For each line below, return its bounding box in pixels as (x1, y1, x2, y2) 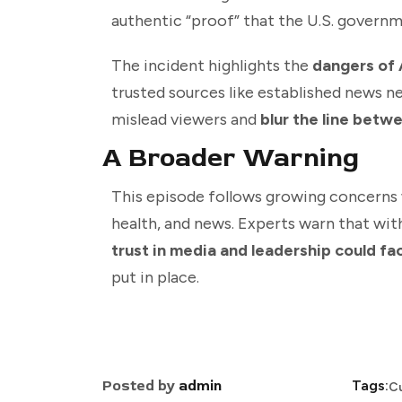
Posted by (102, 377, 179, 396)
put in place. (111, 267, 199, 288)
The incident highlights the (111, 56, 312, 76)
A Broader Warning (102, 141, 359, 175)
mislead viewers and (111, 109, 260, 130)
